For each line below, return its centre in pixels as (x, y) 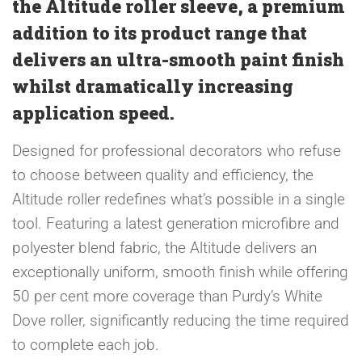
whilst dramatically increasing (153, 86)
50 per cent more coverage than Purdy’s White (167, 297)
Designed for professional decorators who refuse (177, 151)
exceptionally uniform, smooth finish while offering (180, 272)
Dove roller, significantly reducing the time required (181, 321)
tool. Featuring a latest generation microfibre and (176, 224)
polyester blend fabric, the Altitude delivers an (164, 248)
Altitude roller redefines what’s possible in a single (179, 200)
